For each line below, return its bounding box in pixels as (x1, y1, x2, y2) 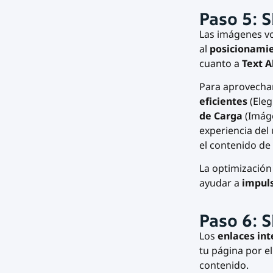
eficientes (199, 94, 250, 108)
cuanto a (199, 56, 242, 70)
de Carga (199, 108, 243, 122)
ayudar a (199, 176, 242, 190)
